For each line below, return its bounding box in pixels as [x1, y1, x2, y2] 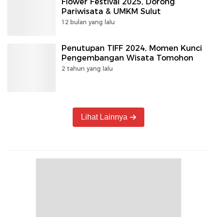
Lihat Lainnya [81, 112, 128, 121]
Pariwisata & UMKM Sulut [62, 6, 161, 16]
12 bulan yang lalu [62, 18, 115, 26]
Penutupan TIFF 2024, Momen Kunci [62, 43, 202, 53]
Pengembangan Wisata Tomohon [62, 53, 193, 62]
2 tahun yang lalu [62, 64, 113, 72]
